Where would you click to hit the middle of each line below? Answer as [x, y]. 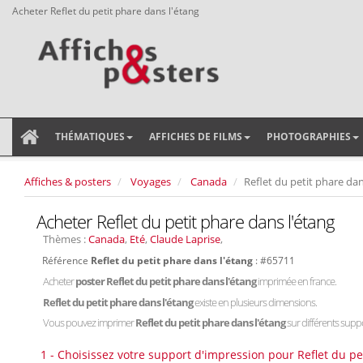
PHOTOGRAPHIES [309, 137]
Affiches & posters [68, 181]
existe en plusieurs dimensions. [256, 302]
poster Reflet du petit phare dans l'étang [167, 281]
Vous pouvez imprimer [89, 322]
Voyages [151, 181]
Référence [66, 260]
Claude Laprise [185, 239]
